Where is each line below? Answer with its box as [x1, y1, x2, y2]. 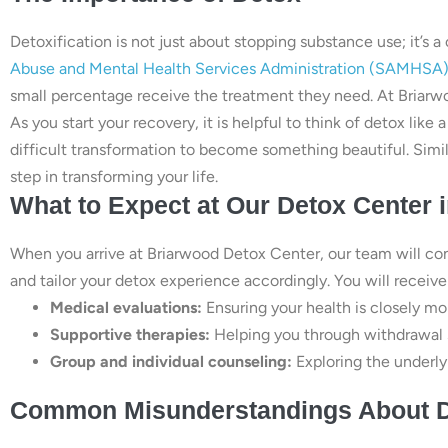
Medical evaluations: [50, 297, 202, 317]
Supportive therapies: [50, 324, 210, 344]
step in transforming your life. [10, 166, 218, 186]
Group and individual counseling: [50, 351, 292, 371]
